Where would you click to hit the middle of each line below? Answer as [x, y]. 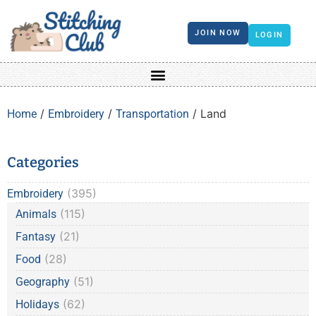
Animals [36, 214]
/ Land [208, 114]
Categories [43, 163]
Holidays [37, 305]
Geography [43, 282]
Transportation [152, 114]
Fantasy [36, 237]
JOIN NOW [218, 33]
